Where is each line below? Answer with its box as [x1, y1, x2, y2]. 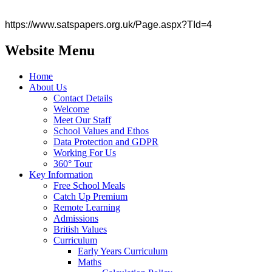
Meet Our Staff [53, 115, 111, 126]
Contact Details [53, 93, 112, 104]
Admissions [53, 213, 98, 224]
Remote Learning [53, 202, 120, 213]
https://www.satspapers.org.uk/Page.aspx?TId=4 [5, 19, 212, 30]
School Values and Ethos [53, 126, 149, 137]
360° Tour [53, 158, 92, 169]
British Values [53, 224, 107, 235]
